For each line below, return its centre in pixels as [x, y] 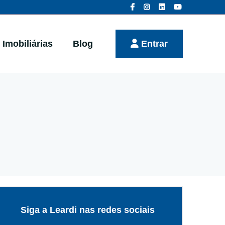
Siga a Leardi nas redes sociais [88, 210]
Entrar [153, 44]
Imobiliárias [28, 44]
